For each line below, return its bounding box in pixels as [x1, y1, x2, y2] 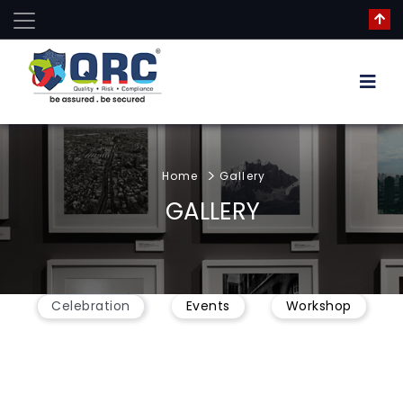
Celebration [51, 297, 130, 315]
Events [185, 297, 230, 315]
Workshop [285, 297, 352, 315]
